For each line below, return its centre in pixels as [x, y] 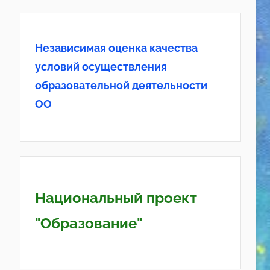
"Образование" [88, 224]
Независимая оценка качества [116, 48]
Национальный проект [116, 198]
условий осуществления [101, 66]
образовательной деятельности [121, 85]
